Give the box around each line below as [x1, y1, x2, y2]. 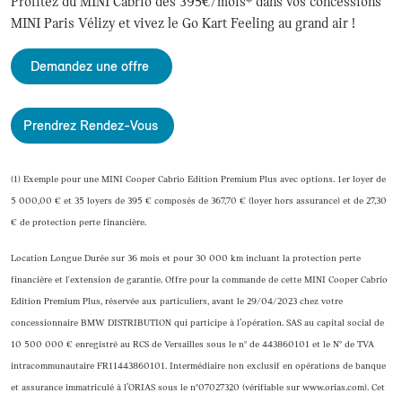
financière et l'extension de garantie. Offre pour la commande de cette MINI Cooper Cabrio [11, 274, 388, 285]
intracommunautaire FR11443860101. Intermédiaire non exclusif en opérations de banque [11, 360, 386, 371]
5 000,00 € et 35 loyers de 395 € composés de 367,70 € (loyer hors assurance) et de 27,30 [11, 195, 387, 206]
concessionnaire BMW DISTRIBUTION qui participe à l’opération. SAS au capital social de [11, 317, 384, 328]
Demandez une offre [31, 57, 153, 74]
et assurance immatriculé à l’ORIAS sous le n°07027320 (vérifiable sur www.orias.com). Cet [11, 381, 385, 393]
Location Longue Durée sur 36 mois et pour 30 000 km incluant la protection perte [11, 252, 361, 264]
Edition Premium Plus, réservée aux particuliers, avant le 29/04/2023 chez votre [11, 295, 343, 307]
